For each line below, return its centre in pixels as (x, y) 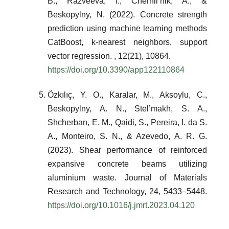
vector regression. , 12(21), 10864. (109, 56)
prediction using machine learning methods (127, 28)
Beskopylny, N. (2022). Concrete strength (127, 14)
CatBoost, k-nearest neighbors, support (127, 42)
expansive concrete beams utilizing (127, 164)
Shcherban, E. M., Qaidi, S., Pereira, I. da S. (127, 122)
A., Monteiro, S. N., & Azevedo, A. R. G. (127, 136)
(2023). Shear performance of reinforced (127, 150)
